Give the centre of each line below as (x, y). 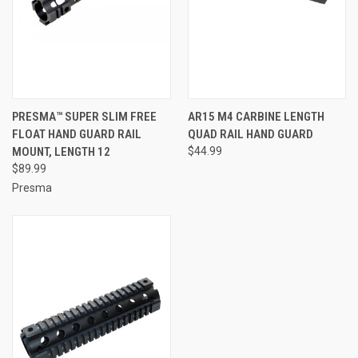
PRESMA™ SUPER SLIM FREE (84, 116)
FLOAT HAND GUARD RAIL (77, 134)
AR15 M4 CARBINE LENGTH (256, 116)
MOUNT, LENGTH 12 (61, 151)
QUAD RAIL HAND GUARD (250, 134)
